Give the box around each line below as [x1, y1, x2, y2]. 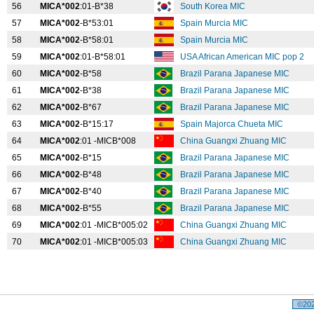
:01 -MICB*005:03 [80, 237, 150, 247]
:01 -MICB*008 [80, 136, 138, 146]
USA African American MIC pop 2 [180, 52, 306, 62]
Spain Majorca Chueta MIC [180, 119, 285, 129]
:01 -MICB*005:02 [80, 220, 150, 230]
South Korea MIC [180, 1, 247, 11]
